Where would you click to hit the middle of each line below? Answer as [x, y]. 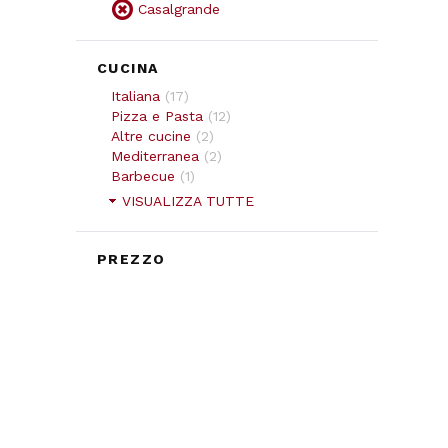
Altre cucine [151, 136]
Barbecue [143, 176]
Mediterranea [155, 156]
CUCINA [128, 68]
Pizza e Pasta [157, 116]
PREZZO [131, 259]
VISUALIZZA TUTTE [188, 201]
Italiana [135, 96]
